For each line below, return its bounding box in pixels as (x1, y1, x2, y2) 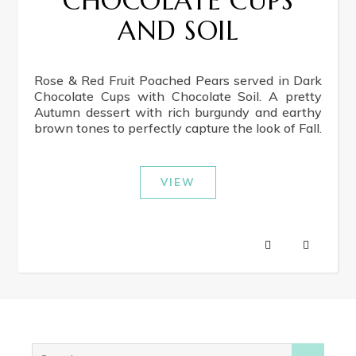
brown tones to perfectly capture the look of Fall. (34, 120, 322, 136)
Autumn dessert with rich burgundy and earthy (34, 104, 322, 120)
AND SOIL (118, 14, 238, 47)
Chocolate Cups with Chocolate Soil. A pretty (34, 88, 322, 104)
